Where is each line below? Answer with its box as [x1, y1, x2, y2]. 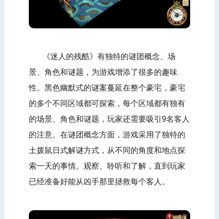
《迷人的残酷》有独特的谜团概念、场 [28, 52, 175, 61]
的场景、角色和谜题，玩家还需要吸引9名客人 [28, 115, 190, 124]
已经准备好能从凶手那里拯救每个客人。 [28, 177, 170, 186]
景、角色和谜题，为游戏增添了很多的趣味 [28, 68, 177, 77]
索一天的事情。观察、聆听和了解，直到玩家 [28, 162, 185, 171]
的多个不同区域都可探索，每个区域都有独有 [28, 99, 185, 108]
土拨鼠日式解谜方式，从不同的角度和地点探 [28, 146, 185, 155]
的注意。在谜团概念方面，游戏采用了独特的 [28, 131, 185, 139]
